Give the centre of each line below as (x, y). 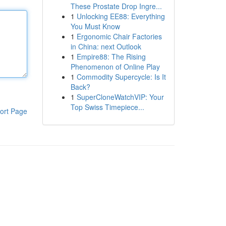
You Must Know (95, 26)
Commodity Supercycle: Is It (121, 77)
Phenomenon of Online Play (115, 67)
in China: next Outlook (106, 46)
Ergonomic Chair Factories (119, 36)
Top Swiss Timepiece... (107, 107)
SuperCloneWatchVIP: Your (120, 97)
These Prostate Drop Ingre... (116, 6)
